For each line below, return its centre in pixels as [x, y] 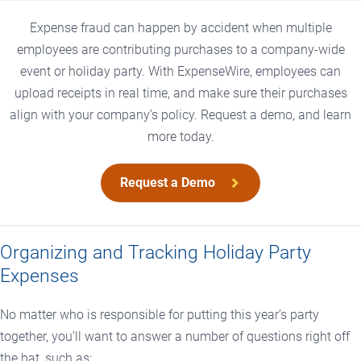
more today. [180, 137]
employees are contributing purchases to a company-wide [180, 50]
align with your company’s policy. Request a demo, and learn [180, 115]
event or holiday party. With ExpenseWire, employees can [180, 72]
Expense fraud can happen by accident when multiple [180, 28]
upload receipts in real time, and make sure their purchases [180, 93]
